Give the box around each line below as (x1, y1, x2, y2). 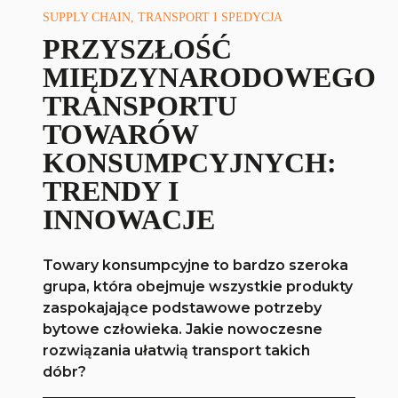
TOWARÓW (43, 118, 199, 151)
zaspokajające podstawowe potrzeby (43, 299, 322, 317)
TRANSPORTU (43, 90, 238, 123)
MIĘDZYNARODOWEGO (43, 61, 377, 94)
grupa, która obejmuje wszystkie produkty (43, 278, 354, 296)
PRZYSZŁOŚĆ (43, 33, 233, 66)
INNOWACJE (43, 203, 216, 236)
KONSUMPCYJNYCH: (43, 147, 338, 179)
